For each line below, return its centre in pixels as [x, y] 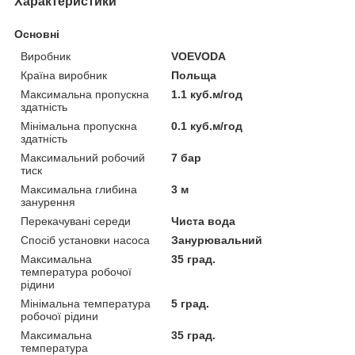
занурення [48, 202]
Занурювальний [217, 240]
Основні [37, 34]
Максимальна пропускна [85, 94]
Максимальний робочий [83, 157]
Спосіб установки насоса [85, 240]
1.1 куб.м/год [207, 94]
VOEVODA [199, 56]
